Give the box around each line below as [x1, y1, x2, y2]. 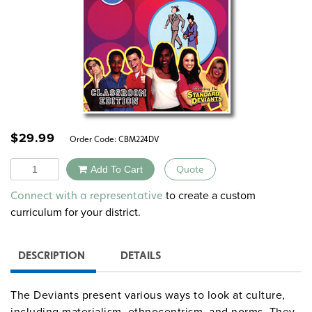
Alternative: [113, 180, 170, 197]
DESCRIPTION [18, 249, 85, 263]
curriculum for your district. [10, 204, 141, 221]
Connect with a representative [10, 189, 163, 203]
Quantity [10, 157, 52, 173]
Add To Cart [91, 163, 143, 175]
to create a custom [163, 187, 256, 204]
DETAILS [120, 249, 161, 263]
